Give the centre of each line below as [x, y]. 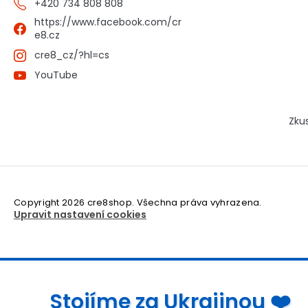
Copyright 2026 [51, 203]
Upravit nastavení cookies [80, 215]
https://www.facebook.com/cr [108, 22]
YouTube [56, 75]
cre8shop [109, 203]
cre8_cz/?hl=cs [72, 55]
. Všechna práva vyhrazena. [197, 203]
